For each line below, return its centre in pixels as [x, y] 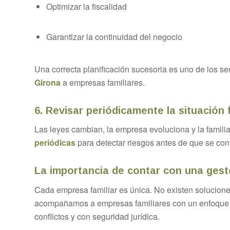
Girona [47, 82]
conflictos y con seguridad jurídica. [97, 216]
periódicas [55, 143]
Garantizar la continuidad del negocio [114, 37]
